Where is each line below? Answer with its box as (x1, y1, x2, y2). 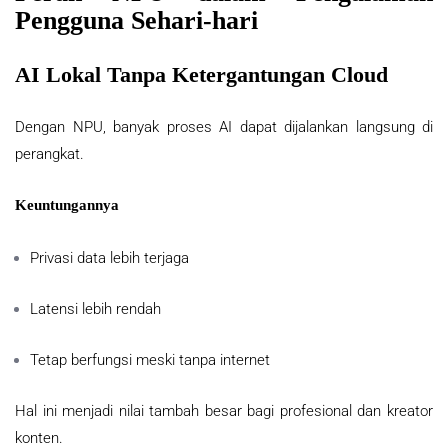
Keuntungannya (15, 197, 119, 214)
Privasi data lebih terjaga (30, 249, 189, 268)
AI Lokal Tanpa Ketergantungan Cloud (15, 62, 388, 88)
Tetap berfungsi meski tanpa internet (30, 351, 270, 370)
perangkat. (15, 145, 84, 164)
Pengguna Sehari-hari (15, 6, 258, 36)
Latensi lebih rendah (30, 300, 161, 319)
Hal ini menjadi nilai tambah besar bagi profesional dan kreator (15, 402, 433, 421)
